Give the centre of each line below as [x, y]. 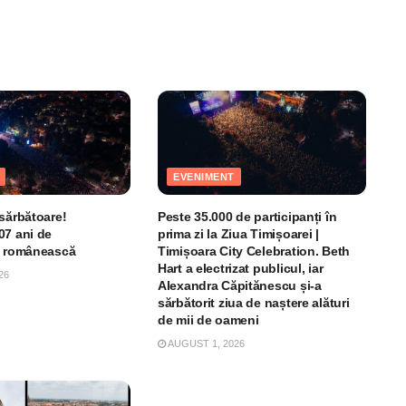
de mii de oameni [208, 319]
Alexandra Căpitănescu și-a [239, 285]
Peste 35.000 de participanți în [247, 216]
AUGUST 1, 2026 [205, 343]
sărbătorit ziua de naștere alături [253, 302]
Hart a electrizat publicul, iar [240, 268]
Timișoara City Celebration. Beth [254, 251]
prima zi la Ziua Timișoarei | [238, 233]
